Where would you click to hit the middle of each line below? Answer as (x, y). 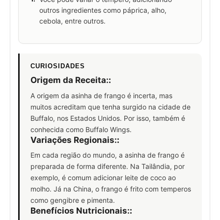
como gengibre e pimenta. (73, 200)
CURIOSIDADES (58, 66)
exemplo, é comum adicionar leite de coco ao (103, 178)
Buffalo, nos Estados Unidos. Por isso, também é (108, 118)
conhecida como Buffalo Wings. (81, 129)
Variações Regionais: (74, 140)
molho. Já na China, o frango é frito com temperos (111, 189)
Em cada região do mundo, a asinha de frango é (108, 155)
